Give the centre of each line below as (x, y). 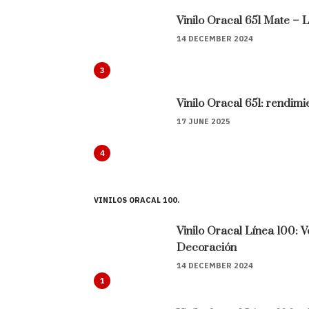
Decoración (207, 248)
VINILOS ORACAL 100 (136, 200)
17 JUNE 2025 (203, 122)
